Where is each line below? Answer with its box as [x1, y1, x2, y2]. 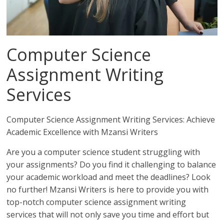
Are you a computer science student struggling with [6, 146, 200, 158]
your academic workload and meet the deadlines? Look [6, 171, 211, 183]
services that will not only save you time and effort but [6, 209, 209, 220]
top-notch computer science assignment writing [6, 196, 186, 208]
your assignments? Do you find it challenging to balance [6, 159, 216, 170]
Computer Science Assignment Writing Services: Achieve [6, 114, 215, 125]
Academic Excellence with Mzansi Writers [6, 126, 158, 138]
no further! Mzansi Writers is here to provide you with [6, 184, 209, 195]
